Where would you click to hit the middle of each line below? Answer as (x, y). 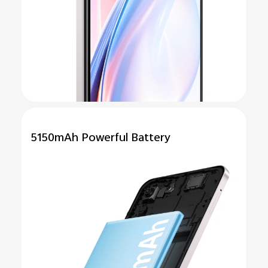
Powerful (106, 139)
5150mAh (56, 139)
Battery (150, 139)
